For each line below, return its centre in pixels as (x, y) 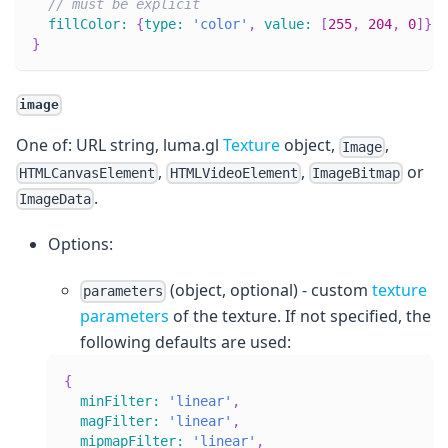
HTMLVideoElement (233, 172)
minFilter (116, 401)
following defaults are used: (185, 342)
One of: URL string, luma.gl (119, 145)
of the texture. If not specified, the (300, 316)
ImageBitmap (355, 172)
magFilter (116, 421)
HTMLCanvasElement (87, 172)
